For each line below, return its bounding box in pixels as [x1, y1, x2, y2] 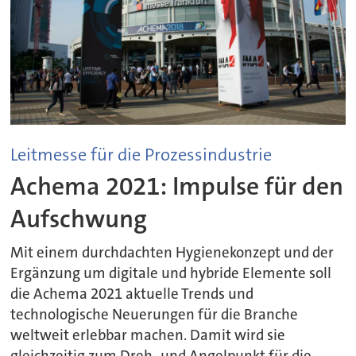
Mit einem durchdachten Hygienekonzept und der [10, 242, 335, 262]
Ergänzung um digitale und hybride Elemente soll [10, 263, 332, 283]
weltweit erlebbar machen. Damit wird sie [10, 325, 286, 345]
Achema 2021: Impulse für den [10, 170, 344, 203]
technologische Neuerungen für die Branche [10, 304, 299, 324]
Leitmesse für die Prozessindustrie [10, 142, 273, 166]
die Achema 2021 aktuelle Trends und [10, 284, 254, 304]
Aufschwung [10, 203, 148, 235]
